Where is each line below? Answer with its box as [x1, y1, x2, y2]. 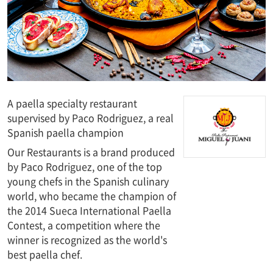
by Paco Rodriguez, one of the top [7, 158, 162, 174]
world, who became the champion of [7, 188, 176, 203]
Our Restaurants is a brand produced [7, 144, 175, 159]
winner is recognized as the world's [7, 232, 167, 247]
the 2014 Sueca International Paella [7, 202, 171, 218]
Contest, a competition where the [7, 217, 160, 232]
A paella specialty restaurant [7, 95, 137, 110]
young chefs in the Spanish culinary [7, 173, 169, 188]
